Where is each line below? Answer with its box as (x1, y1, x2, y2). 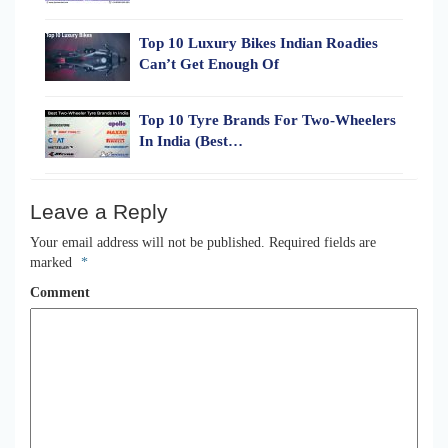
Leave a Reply (30, 199, 168, 223)
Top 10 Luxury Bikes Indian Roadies (139, 34, 378, 51)
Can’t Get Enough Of (139, 55, 279, 72)
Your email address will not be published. (30, 234, 265, 250)
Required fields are (265, 234, 376, 250)
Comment (30, 284, 90, 300)
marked (30, 254, 76, 270)
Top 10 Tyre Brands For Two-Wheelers (139, 111, 396, 128)
